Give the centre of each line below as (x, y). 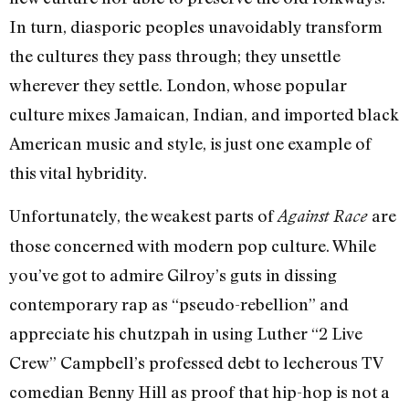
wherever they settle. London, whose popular (178, 85)
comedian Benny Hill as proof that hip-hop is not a (199, 391)
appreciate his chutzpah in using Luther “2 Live (186, 333)
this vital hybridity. (78, 173)
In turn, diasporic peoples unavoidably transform (196, 27)
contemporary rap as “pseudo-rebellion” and (179, 304)
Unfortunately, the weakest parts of (143, 215)
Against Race (325, 215)
